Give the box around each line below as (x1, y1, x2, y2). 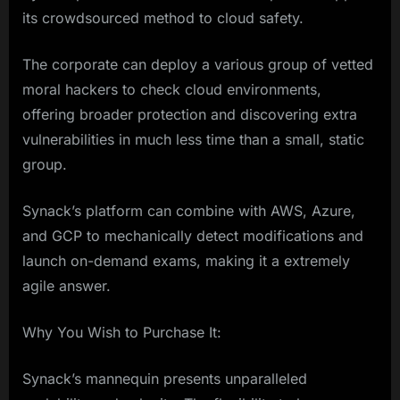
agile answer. (22, 277, 111, 296)
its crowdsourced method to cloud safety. (22, 9, 304, 28)
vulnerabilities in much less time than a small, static (22, 130, 364, 149)
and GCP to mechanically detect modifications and (22, 227, 363, 246)
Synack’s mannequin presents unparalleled (22, 370, 307, 388)
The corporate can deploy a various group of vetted (22, 55, 373, 74)
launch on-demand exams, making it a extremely (22, 252, 350, 271)
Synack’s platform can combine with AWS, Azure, (22, 202, 355, 221)
